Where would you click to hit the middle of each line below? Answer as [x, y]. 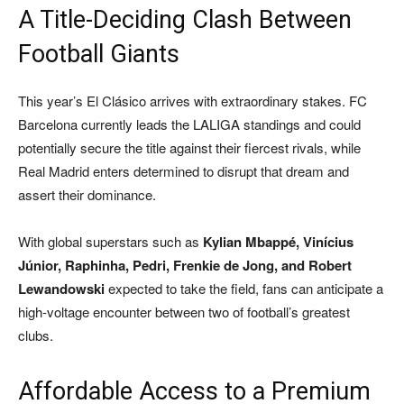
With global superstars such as [110, 242]
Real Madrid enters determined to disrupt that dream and [184, 171]
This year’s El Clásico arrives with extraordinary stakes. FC [193, 101]
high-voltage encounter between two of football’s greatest [184, 312]
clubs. [36, 335]
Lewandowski [61, 289]
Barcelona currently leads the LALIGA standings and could [189, 124]
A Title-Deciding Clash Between [185, 20]
